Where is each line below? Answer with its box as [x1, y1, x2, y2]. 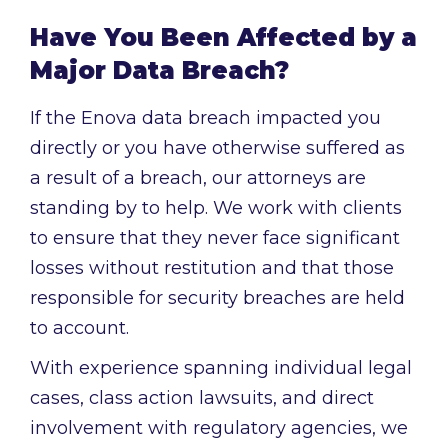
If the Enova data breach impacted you [30, 107, 381, 130]
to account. [30, 317, 129, 340]
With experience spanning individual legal [30, 357, 412, 380]
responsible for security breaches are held [30, 287, 405, 310]
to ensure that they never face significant [30, 227, 400, 250]
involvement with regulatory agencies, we [30, 417, 408, 440]
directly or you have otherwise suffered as [30, 137, 405, 160]
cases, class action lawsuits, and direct [30, 387, 374, 410]
